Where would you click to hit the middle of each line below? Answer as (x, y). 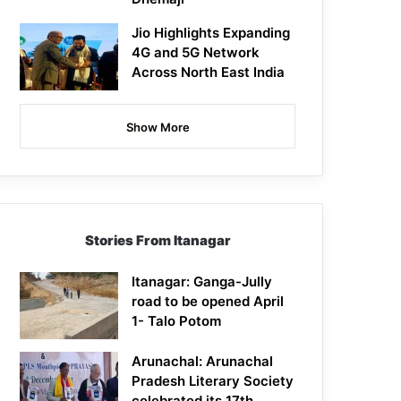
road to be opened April (208, 302)
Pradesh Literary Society (213, 381)
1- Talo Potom (177, 321)
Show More (158, 128)
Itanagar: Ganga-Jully (202, 282)
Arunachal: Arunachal (203, 362)
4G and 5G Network (196, 53)
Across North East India (209, 73)
